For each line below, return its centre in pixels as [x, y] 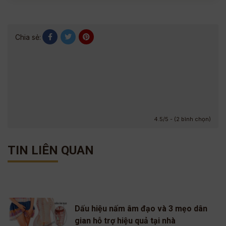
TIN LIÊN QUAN [51, 150]
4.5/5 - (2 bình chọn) [182, 119]
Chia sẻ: [28, 37]
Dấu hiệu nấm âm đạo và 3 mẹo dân [141, 209]
